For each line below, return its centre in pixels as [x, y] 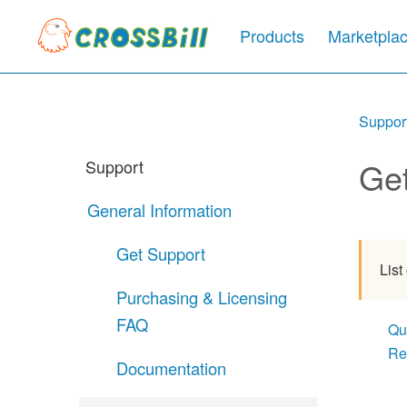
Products [272, 36]
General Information [160, 210]
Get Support [161, 254]
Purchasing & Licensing [202, 298]
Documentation [172, 368]
